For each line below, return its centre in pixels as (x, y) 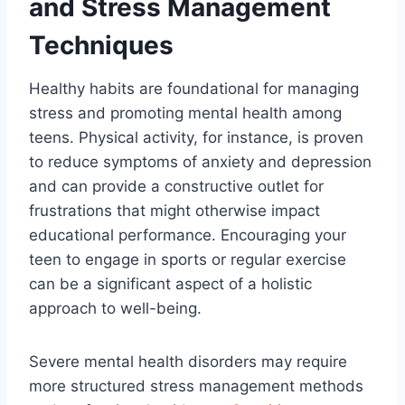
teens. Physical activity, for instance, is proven (196, 138)
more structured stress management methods (196, 386)
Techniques (101, 46)
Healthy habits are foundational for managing (194, 89)
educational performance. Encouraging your (188, 235)
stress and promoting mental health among (185, 113)
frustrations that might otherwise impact (174, 211)
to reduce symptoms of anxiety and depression (200, 162)
